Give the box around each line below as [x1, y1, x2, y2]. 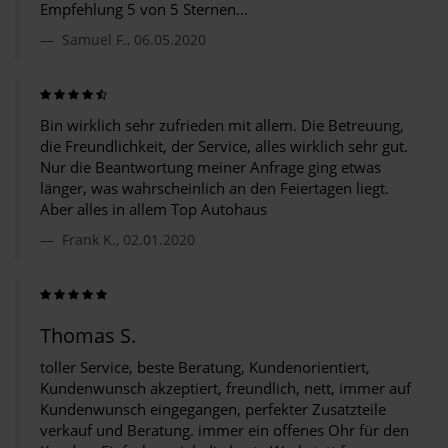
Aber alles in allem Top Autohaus [40, 199, 267, 219]
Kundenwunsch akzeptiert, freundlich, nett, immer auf [40, 378, 411, 398]
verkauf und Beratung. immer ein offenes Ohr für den [40, 420, 409, 440]
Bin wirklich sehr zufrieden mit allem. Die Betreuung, [40, 115, 404, 135]
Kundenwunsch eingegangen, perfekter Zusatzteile [40, 399, 386, 419]
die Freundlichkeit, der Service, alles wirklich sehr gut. [40, 136, 408, 156]
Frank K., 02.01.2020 [58, 230, 195, 249]
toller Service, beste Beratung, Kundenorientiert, [40, 357, 370, 377]
